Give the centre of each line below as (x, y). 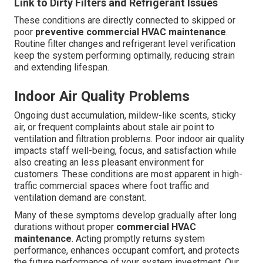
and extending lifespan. (62, 68)
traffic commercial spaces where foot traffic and (112, 186)
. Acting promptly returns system (138, 239)
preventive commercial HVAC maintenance (131, 32)
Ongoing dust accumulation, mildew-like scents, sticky (125, 116)
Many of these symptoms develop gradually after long (125, 215)
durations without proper (65, 227)
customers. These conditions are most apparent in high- (128, 174)
